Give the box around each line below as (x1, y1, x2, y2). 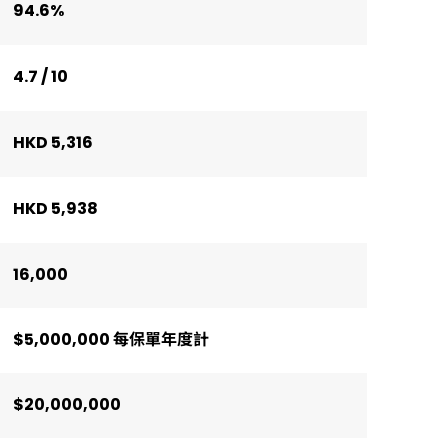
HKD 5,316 (12, 131, 93, 154)
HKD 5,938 (12, 197, 98, 220)
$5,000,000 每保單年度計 (12, 328, 209, 351)
